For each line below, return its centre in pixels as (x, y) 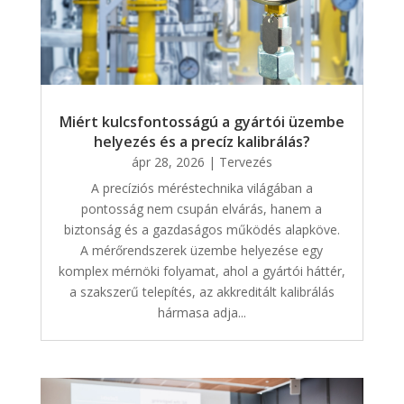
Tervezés (245, 161)
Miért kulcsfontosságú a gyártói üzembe (202, 121)
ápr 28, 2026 (168, 161)
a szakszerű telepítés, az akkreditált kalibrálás (202, 291)
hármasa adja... (202, 312)
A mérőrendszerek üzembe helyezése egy (202, 250)
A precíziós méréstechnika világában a (202, 188)
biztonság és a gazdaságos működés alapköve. (202, 229)
